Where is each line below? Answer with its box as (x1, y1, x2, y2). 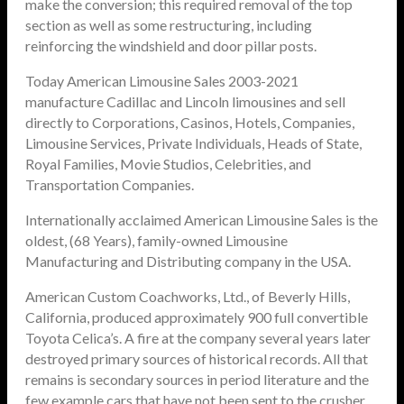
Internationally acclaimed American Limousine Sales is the (25, 211, 378, 229)
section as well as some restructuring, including (25, 16, 312, 34)
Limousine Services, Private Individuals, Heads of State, (25, 134, 362, 152)
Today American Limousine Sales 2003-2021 (25, 72, 298, 90)
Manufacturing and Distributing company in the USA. (25, 252, 351, 271)
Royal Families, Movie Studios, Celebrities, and (25, 155, 311, 173)
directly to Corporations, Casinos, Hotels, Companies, (25, 114, 354, 132)
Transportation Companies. (25, 176, 194, 194)
